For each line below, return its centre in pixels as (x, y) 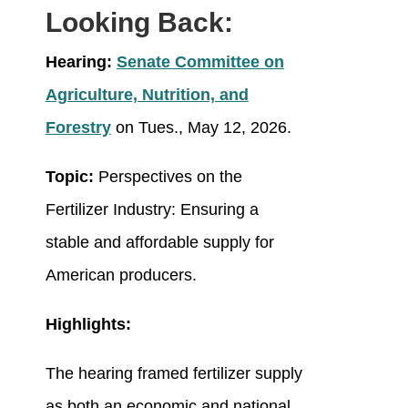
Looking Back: (139, 23)
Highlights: (88, 325)
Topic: (71, 177)
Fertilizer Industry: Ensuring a (152, 210)
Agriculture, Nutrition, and (147, 95)
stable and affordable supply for (159, 243)
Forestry (78, 128)
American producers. (123, 275)
